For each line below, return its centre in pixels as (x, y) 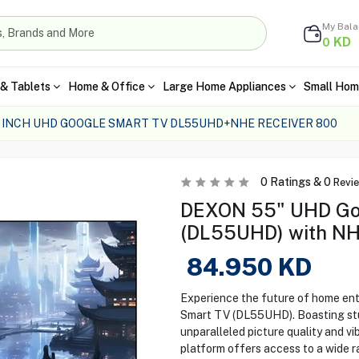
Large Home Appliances (224, 86)
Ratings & (295, 182)
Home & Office (106, 86)
